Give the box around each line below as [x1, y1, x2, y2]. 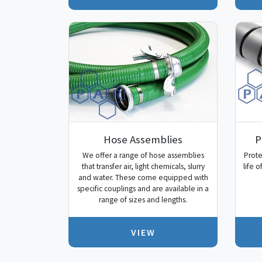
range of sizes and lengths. [99, 195, 187, 205]
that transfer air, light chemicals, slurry [81, 161, 205, 172]
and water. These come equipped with [78, 173, 208, 183]
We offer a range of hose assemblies [82, 150, 204, 161]
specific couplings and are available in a [77, 184, 209, 194]
